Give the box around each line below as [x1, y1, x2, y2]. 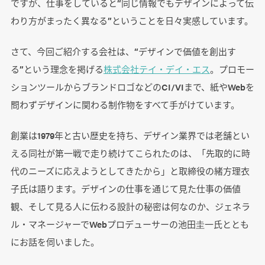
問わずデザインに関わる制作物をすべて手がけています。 [10, 98, 240, 111]
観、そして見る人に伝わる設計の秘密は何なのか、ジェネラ [10, 200, 250, 213]
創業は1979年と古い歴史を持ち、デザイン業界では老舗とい [10, 129, 250, 142]
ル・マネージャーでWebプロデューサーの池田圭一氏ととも [10, 218, 249, 231]
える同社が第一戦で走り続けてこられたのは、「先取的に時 [10, 147, 250, 160]
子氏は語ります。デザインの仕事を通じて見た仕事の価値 [10, 182, 241, 195]
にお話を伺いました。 [10, 235, 99, 248]
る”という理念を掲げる [10, 63, 104, 76]
